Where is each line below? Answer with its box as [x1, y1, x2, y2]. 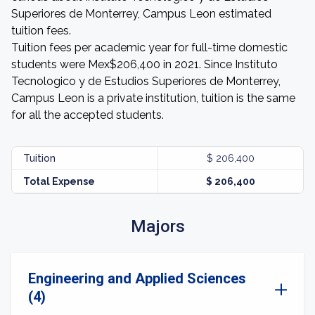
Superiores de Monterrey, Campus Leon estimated [11, 7, 271, 20]
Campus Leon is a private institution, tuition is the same [11, 91, 295, 105]
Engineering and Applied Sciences [28, 270, 246, 287]
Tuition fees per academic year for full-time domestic [11, 41, 288, 54]
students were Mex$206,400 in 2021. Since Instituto [11, 58, 278, 71]
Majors [130, 217, 185, 236]
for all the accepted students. [11, 108, 164, 122]
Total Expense [23, 176, 95, 187]
